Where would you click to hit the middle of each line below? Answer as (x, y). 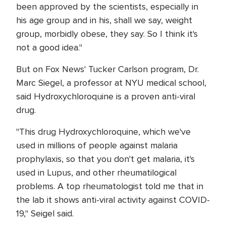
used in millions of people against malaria (97, 145)
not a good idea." (50, 47)
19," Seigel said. (45, 213)
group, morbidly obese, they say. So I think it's (107, 34)
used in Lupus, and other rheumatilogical (96, 173)
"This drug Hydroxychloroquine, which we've (103, 132)
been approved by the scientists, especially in (107, 7)
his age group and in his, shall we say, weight (104, 20)
